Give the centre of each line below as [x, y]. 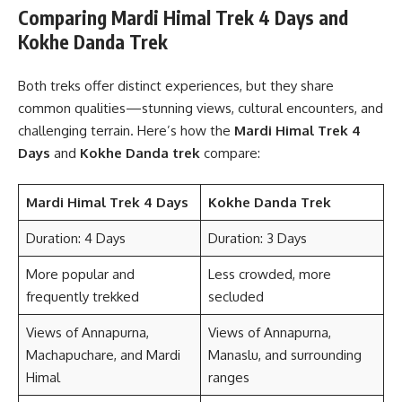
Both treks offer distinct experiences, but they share [176, 85]
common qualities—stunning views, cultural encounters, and [201, 108]
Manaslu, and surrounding [284, 355]
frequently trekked [82, 297]
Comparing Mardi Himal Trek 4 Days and [183, 17]
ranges [228, 377]
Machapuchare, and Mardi [103, 355]
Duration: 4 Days [75, 238]
